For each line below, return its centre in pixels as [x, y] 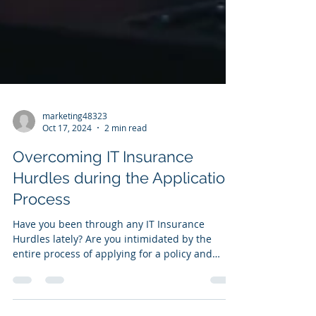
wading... [34, 297]
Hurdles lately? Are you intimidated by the [112, 267]
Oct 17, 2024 [67, 156]
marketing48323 [75, 144]
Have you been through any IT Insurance [109, 252]
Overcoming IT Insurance [103, 185]
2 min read [126, 156]
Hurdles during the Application [123, 206]
